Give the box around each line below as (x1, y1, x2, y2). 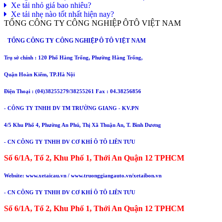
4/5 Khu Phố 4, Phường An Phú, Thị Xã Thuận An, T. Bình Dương (4, 121, 161, 128)
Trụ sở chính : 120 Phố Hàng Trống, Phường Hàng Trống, (4, 54, 144, 60)
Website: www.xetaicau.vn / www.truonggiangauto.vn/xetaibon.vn (4, 172, 162, 178)
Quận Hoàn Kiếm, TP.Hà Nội (4, 71, 76, 77)
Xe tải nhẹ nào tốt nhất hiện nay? (7, 9, 114, 18)
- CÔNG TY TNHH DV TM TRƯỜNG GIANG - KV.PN (4, 105, 139, 111)
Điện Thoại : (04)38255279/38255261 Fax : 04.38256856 (4, 88, 141, 94)
